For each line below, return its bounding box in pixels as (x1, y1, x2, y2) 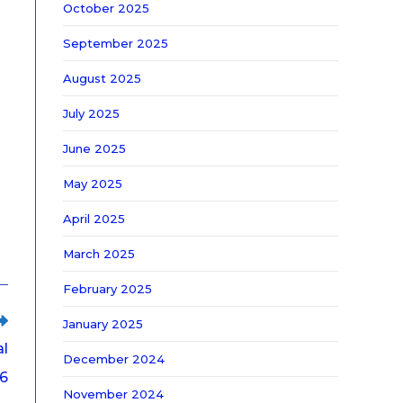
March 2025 (63, 246, 135, 261)
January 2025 (63, 317, 143, 331)
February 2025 (63, 282, 152, 296)
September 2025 (63, 36, 168, 50)
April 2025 (63, 211, 125, 226)
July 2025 (63, 106, 120, 121)
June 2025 (63, 141, 126, 156)
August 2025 (63, 71, 141, 85)
